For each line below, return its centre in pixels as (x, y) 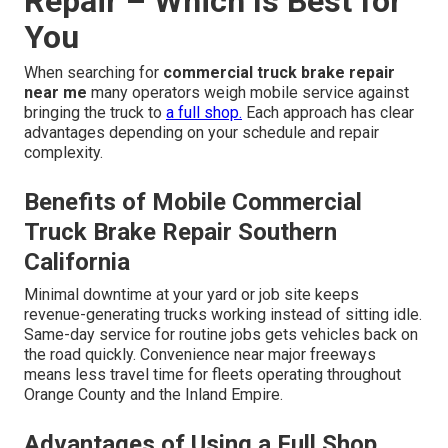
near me (55, 93)
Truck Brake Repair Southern (180, 232)
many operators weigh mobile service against (248, 93)
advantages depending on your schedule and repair (201, 133)
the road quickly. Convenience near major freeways (200, 355)
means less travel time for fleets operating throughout (212, 375)
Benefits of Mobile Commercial (193, 202)
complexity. (63, 153)
